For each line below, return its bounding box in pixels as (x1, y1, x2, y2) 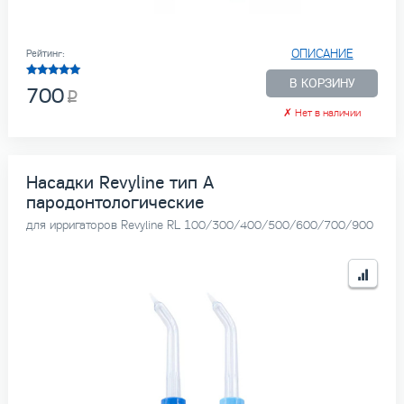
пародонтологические (25, 191, 204, 215)
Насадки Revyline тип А (25, 171, 214, 195)
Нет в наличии (292, 106, 362, 120)
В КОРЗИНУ (289, 76, 355, 92)
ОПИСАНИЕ (290, 46, 353, 62)
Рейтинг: (25, 48, 65, 60)
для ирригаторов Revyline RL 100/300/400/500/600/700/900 (25, 217, 373, 234)
